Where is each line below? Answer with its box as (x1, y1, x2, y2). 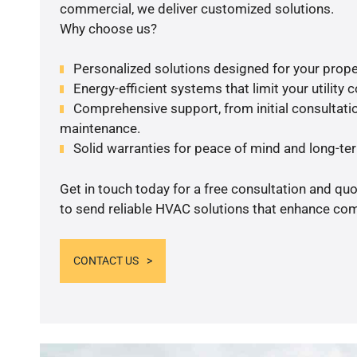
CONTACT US (73, 254, 139, 268)
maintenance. (59, 120, 140, 137)
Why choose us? (59, 20, 157, 37)
